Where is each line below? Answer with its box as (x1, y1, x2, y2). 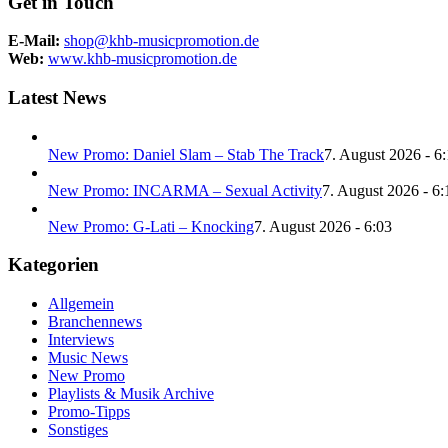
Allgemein (48, 295, 114, 313)
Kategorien (8, 254, 99, 276)
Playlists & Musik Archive (48, 385, 214, 403)
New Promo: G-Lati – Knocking (48, 217, 254, 235)
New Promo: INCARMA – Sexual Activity (48, 181, 322, 199)
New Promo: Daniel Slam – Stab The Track (48, 145, 324, 163)
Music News (48, 349, 128, 367)
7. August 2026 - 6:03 (254, 217, 392, 235)
